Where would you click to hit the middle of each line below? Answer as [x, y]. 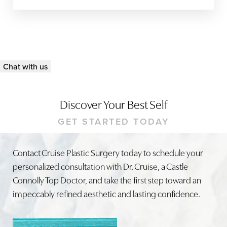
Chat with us [25, 66]
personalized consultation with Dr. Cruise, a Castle [100, 166]
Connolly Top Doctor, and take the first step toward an [107, 180]
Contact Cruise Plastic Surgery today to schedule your [108, 152]
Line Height [47, 143]
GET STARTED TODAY [113, 121]
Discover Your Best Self [113, 104]
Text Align [127, 143]
